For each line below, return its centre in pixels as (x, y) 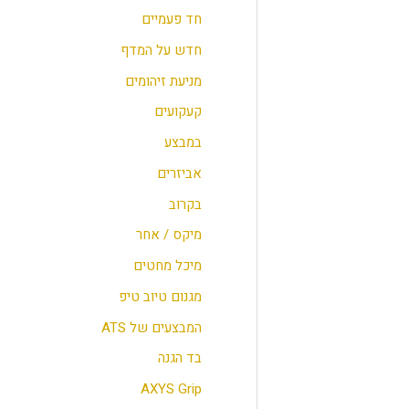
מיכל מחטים (167, 266)
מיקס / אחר (168, 235)
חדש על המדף (161, 50)
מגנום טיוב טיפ (160, 296)
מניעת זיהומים (163, 81)
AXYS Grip (171, 389)
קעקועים (178, 112)
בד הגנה (179, 358)
